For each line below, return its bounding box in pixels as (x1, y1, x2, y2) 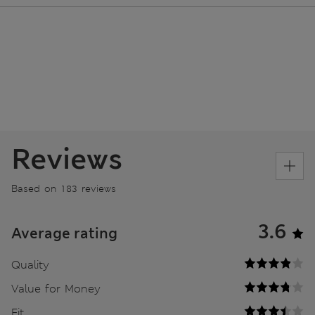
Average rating (11, 224, 117, 243)
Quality (11, 257, 49, 273)
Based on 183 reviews (11, 182, 116, 195)
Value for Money (11, 281, 101, 297)
